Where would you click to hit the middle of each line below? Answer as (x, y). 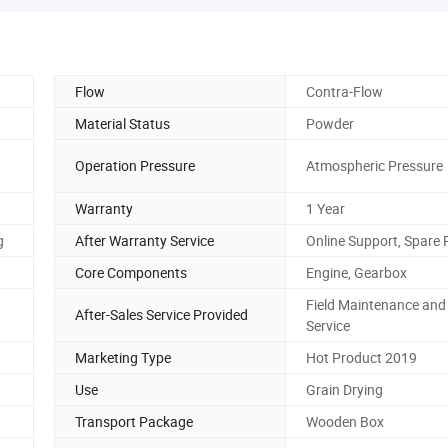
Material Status (122, 123)
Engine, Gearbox (356, 272)
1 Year (325, 208)
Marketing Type (123, 357)
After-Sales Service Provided (161, 315)
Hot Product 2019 (361, 357)
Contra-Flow (344, 91)
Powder (330, 123)
